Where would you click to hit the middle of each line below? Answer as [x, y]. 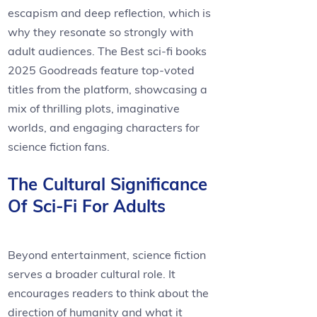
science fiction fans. [59, 147]
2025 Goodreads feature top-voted [102, 70]
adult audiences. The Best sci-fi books [108, 51]
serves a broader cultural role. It [92, 274]
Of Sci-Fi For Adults [87, 206]
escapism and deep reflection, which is [110, 13]
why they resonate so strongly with [101, 32]
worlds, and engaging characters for [104, 128]
